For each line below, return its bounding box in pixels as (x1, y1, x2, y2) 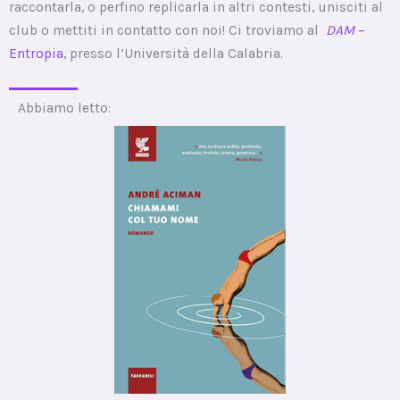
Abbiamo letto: (18, 99, 111, 116)
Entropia (9, 45, 63, 62)
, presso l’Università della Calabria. (63, 45, 283, 62)
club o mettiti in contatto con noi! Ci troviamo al (9, 21, 322, 38)
